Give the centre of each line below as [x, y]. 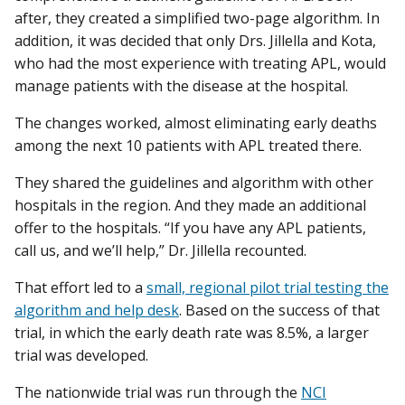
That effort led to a [80, 288]
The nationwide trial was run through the [158, 393]
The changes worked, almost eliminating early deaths [196, 122]
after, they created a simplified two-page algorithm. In [197, 18]
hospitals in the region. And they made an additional [190, 205]
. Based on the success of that [279, 311]
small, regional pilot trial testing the [268, 288]
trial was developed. [83, 356]
